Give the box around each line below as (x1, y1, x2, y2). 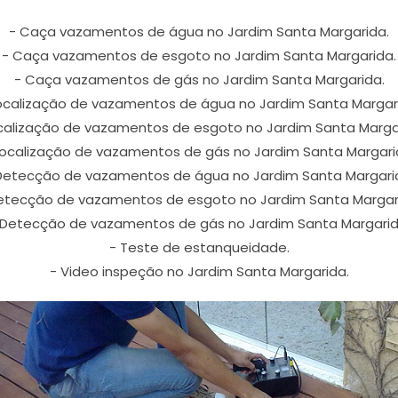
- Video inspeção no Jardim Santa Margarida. (49, 262, 349, 281)
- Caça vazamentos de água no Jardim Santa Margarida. (9, 22, 389, 41)
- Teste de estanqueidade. (108, 238, 290, 257)
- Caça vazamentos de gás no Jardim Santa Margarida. (13, 70, 385, 89)
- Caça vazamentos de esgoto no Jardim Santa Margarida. (2, 46, 396, 65)
